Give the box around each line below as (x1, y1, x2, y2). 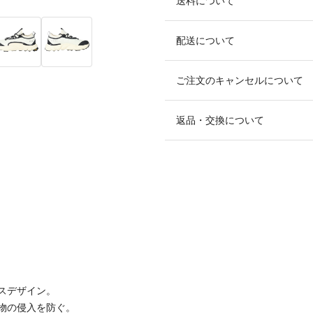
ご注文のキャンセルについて (176, 73, 303, 87)
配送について (176, 34, 235, 47)
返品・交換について (176, 113, 264, 126)
